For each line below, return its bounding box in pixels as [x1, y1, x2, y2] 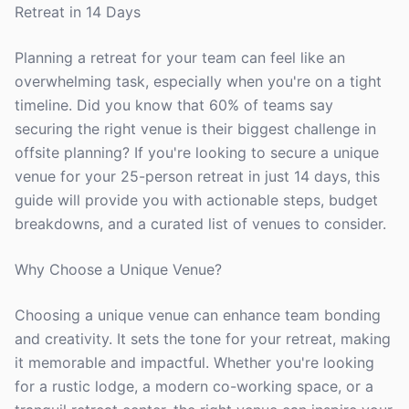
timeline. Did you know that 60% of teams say [15, 96, 333, 114]
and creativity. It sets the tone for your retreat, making [15, 330, 391, 348]
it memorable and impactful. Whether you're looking [15, 353, 374, 372]
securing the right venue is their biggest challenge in [15, 120, 376, 138]
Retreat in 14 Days [15, 3, 141, 21]
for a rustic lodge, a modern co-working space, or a [15, 377, 373, 395]
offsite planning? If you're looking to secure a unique [15, 143, 379, 162]
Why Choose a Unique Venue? [15, 260, 222, 278]
